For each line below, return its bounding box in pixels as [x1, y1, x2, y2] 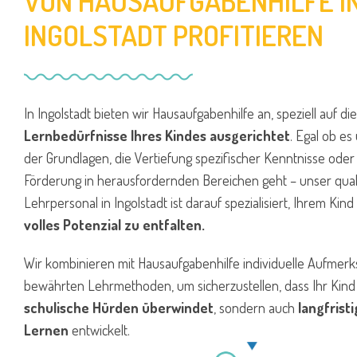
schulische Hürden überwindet [24, 299, 214, 316]
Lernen [24, 321, 69, 339]
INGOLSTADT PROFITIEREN [24, 17, 324, 53]
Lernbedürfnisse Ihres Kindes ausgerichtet [24, 127, 290, 144]
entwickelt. [69, 321, 130, 339]
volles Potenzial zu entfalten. [24, 216, 208, 233]
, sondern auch [214, 299, 298, 316]
